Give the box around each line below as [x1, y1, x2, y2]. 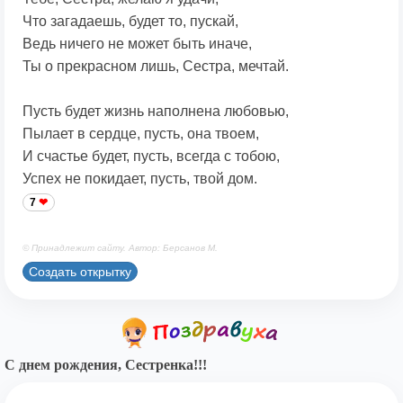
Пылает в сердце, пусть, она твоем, [22, 126, 259, 142]
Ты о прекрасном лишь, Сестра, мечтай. [22, 58, 289, 75]
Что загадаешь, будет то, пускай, [22, 13, 238, 30]
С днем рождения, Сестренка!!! [4, 357, 207, 373]
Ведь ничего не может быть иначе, [22, 36, 252, 52]
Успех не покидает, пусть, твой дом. [22, 171, 257, 187]
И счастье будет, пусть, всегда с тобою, [22, 148, 280, 165]
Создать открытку [29, 264, 131, 279]
